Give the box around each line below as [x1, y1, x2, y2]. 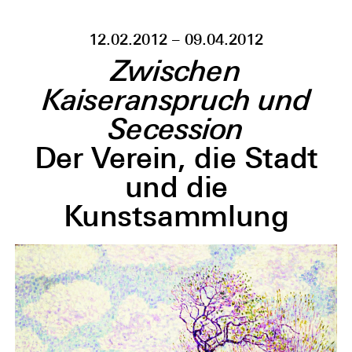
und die [124, 169, 229, 203]
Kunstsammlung [64, 198, 289, 233]
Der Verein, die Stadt [34, 140, 318, 174]
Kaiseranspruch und [42, 81, 311, 117]
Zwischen [111, 52, 241, 88]
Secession [108, 110, 244, 146]
